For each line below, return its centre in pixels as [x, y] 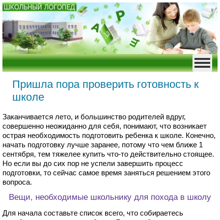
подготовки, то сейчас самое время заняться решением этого [106, 173]
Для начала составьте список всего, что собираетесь [93, 213]
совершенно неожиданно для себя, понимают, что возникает [105, 126]
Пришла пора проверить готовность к [106, 84]
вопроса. [17, 182]
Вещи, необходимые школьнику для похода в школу [110, 197]
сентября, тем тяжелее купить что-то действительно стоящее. [108, 154]
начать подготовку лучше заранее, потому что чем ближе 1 [103, 145]
